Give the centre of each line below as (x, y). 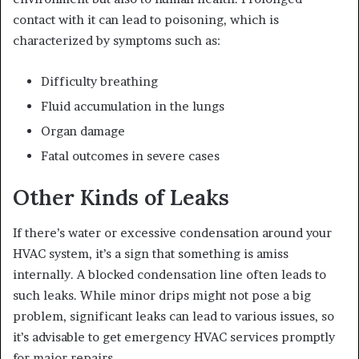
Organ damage (83, 131)
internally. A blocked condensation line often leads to (169, 275)
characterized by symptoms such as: (117, 40)
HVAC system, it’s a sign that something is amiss (151, 254)
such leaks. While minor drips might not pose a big (162, 296)
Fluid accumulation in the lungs (133, 106)
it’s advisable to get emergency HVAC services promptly (174, 337)
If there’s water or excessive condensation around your (172, 233)
